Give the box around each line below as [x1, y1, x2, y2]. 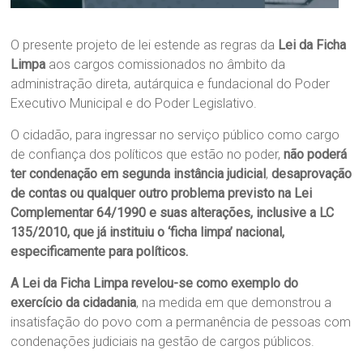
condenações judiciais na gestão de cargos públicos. [11, 333, 315, 349]
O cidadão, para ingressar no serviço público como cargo [11, 126, 340, 143]
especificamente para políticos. [11, 243, 189, 259]
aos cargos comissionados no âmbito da [45, 56, 286, 72]
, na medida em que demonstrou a [136, 294, 332, 310]
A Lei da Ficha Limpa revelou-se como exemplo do [11, 275, 299, 291]
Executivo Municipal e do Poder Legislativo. [11, 95, 258, 111]
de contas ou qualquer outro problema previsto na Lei [11, 185, 313, 201]
